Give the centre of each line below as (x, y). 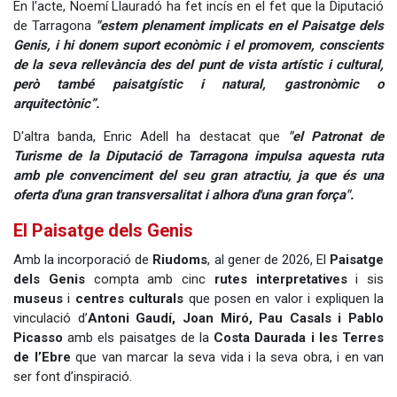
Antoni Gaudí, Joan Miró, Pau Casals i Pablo (235, 318)
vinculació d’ (51, 318)
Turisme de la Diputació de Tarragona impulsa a (164, 156)
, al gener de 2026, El (269, 259)
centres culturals (129, 298)
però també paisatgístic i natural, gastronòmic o (198, 85)
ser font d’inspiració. (73, 376)
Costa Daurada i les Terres (299, 337)
